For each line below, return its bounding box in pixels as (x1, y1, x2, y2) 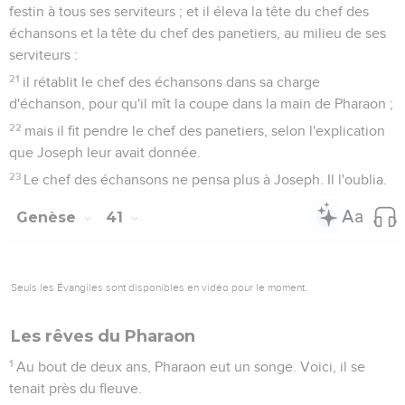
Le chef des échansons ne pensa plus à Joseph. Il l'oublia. (24, 172, 388, 187)
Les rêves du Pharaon (11, 325, 195, 346)
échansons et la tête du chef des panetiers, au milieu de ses (9, 25, 386, 41)
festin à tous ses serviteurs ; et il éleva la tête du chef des (9, 4, 369, 19)
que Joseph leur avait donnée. (9, 145, 201, 160)
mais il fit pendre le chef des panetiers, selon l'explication (24, 123, 386, 138)
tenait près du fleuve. (9, 381, 142, 396)
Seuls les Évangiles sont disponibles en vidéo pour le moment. (11, 280, 307, 294)
